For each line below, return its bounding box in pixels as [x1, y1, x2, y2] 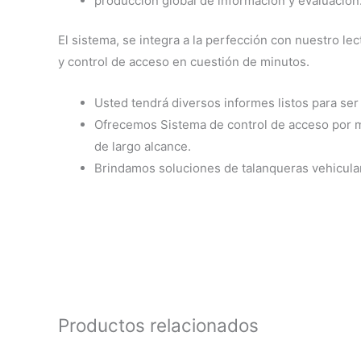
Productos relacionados [58, 313, 259, 336]
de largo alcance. [94, 139, 191, 155]
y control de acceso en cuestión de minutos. [58, 54, 309, 70]
